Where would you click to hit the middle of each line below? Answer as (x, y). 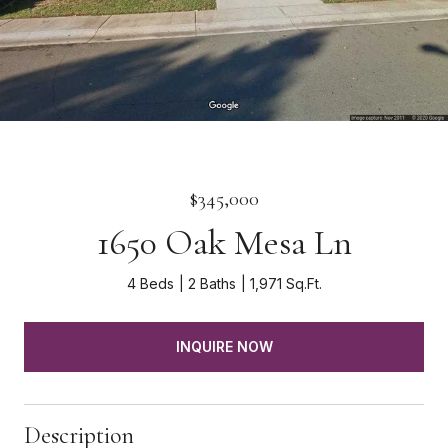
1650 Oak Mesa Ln (224, 242)
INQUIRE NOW (224, 346)
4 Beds (150, 283)
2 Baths (211, 283)
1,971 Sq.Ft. (285, 283)
